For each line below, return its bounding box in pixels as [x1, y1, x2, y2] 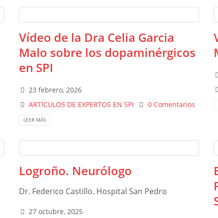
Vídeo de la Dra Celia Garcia [19, 29, 174, 45]
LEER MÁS [23, 116, 46, 124]
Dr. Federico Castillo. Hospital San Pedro [19, 186, 167, 197]
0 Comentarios [147, 100, 195, 109]
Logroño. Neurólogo [19, 163, 132, 179]
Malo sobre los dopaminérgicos [19, 44, 196, 60]
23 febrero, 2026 [29, 85, 82, 94]
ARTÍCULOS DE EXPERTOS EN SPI [29, 100, 134, 109]
